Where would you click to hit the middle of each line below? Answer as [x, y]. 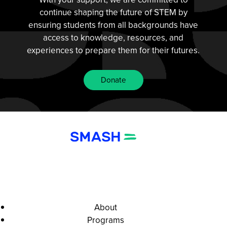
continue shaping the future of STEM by [113, 13]
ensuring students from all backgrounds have [113, 25]
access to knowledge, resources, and [113, 38]
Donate [113, 80]
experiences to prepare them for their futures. [113, 51]
